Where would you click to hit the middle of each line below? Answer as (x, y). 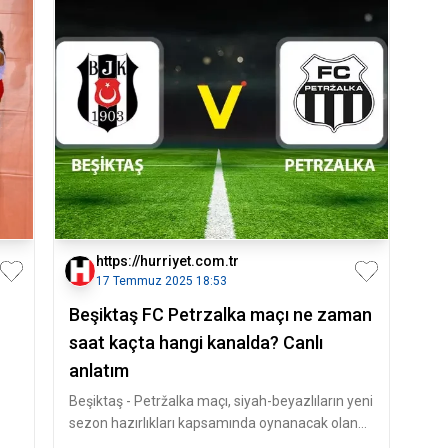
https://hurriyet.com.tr (167, 261)
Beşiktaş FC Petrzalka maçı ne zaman (220, 314)
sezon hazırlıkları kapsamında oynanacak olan (213, 423)
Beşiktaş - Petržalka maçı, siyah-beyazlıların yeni (220, 401)
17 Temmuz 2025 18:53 (161, 281)
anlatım (98, 370)
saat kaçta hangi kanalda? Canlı (195, 342)
